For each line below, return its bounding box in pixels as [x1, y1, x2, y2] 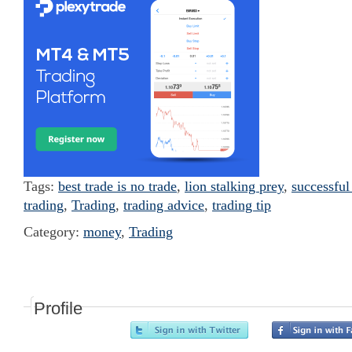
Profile [34, 299, 82, 318]
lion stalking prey [185, 178, 284, 194]
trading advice [123, 197, 204, 213]
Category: [24, 224, 83, 240]
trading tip [212, 197, 271, 213]
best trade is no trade [58, 178, 177, 194]
